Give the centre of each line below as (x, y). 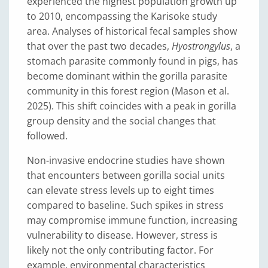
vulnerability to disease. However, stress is (122, 235)
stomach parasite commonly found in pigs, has (133, 61)
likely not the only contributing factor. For (120, 250)
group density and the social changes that (121, 121)
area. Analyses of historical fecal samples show (132, 31)
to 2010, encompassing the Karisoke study (122, 16)
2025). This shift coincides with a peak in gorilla (132, 106)
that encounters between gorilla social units (126, 175)
